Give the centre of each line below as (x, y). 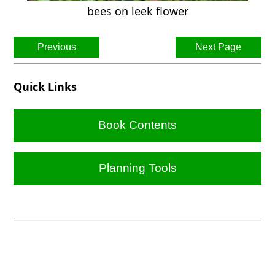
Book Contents (137, 125)
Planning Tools (137, 168)
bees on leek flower (137, 11)
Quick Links (45, 86)
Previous (56, 47)
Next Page (219, 47)
